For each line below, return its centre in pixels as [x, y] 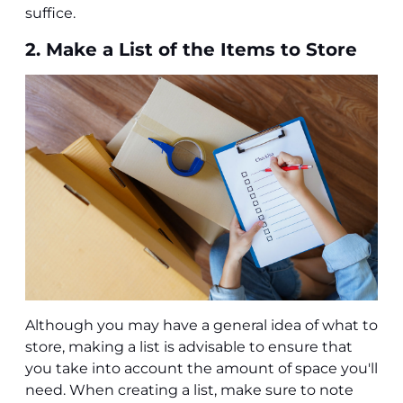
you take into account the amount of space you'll [201, 368]
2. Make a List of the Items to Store [191, 49]
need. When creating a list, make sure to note [189, 390]
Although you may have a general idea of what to [201, 325]
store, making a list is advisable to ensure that [189, 346]
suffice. [50, 13]
